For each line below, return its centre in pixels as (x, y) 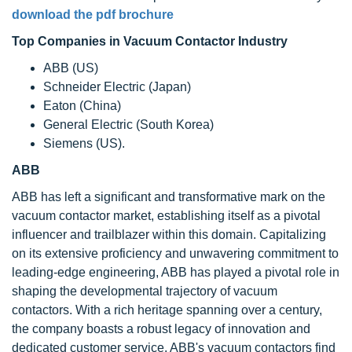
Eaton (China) (82, 106)
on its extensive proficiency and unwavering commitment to (175, 253)
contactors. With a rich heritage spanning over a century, (167, 310)
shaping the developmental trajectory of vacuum (145, 291)
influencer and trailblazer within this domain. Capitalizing (169, 235)
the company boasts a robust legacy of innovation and (161, 329)
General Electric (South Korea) (128, 125)
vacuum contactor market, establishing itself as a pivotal (166, 216)
